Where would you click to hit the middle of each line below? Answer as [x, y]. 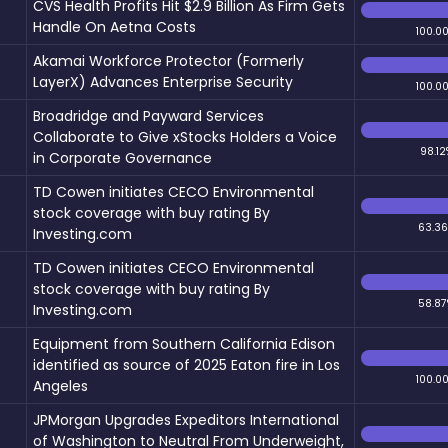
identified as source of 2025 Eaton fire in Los [186, 364]
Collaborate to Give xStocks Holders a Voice [185, 136]
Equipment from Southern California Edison [184, 343]
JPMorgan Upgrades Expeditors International [186, 419]
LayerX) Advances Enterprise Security [163, 81]
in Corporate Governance [122, 157]
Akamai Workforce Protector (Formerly [168, 60]
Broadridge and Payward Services [148, 115]
